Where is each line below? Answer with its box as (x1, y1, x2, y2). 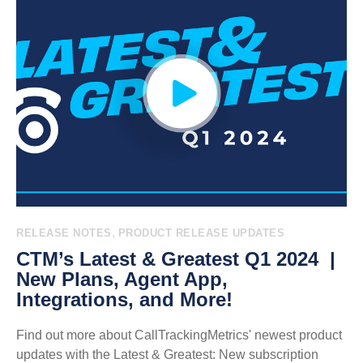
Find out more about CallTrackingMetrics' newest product (16, 328, 342, 342)
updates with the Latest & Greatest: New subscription (16, 348, 318, 361)
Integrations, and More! (16, 288, 233, 310)
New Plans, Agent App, (16, 268, 228, 290)
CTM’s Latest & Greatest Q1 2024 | (16, 248, 335, 270)
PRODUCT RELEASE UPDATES (117, 227, 284, 239)
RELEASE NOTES (16, 227, 112, 239)
